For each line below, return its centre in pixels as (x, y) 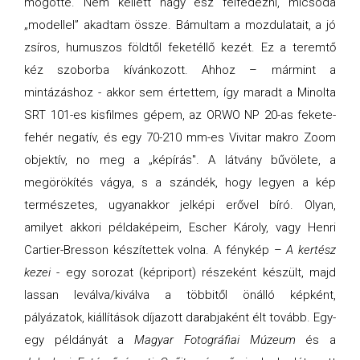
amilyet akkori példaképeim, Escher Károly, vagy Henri (180, 227)
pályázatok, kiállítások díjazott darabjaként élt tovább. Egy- (180, 317)
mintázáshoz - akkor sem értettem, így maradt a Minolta (180, 92)
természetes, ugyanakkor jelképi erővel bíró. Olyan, (180, 205)
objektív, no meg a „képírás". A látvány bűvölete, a (180, 160)
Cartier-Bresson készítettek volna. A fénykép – (155, 250)
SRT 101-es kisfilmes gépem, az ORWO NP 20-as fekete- (180, 115)
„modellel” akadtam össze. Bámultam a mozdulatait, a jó (180, 25)
